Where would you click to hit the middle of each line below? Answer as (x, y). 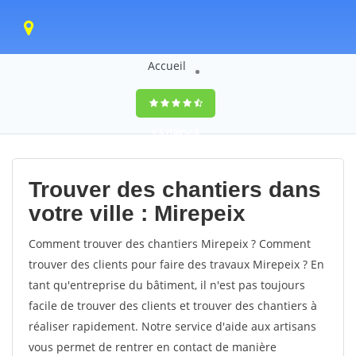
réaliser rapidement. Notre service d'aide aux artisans (172, 326)
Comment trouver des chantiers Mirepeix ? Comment (170, 244)
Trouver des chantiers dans (175, 190)
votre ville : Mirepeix (137, 213)
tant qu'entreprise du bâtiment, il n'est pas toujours (167, 285)
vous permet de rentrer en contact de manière (153, 347)
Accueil (166, 66)
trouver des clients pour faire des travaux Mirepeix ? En (176, 264)
